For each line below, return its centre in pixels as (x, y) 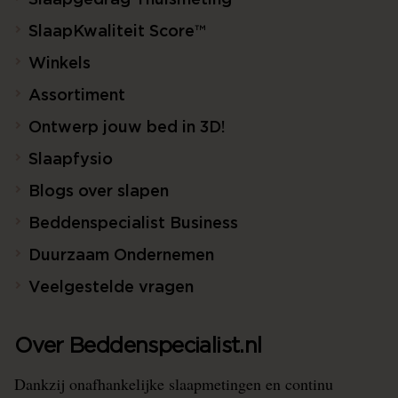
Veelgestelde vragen (111, 288)
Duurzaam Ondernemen (121, 256)
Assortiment (77, 96)
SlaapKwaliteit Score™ (117, 32)
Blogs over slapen (99, 192)
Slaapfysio (71, 160)
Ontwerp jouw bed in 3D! (127, 128)
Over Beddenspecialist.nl (138, 346)
